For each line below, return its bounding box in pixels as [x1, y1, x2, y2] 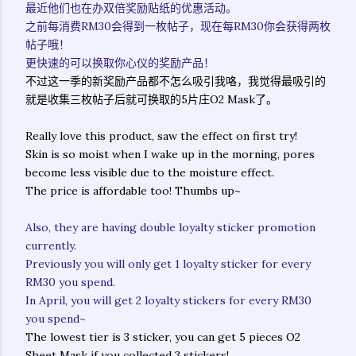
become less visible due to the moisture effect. [25, 165, 274, 180]
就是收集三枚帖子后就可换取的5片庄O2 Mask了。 [25, 92, 277, 106]
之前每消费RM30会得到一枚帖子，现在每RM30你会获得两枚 [25, 19, 331, 33]
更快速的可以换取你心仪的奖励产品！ [25, 56, 215, 70]
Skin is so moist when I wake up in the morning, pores [25, 147, 315, 161]
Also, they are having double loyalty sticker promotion [25, 220, 315, 234]
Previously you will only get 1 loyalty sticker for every [25, 257, 311, 271]
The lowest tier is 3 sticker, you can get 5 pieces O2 [25, 330, 300, 344]
